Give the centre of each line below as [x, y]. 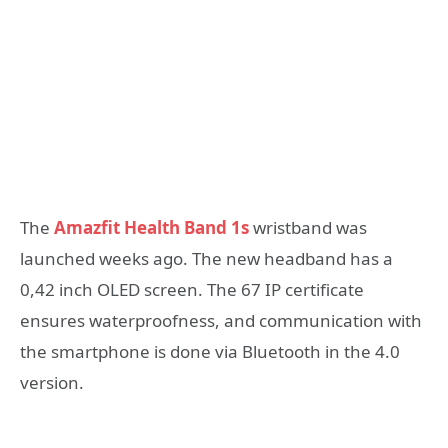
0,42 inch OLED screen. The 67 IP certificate [192, 290]
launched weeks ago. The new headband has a [206, 259]
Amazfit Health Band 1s [151, 228]
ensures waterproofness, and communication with [221, 321]
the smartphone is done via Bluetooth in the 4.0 [210, 352]
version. [52, 383]
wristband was [308, 228]
